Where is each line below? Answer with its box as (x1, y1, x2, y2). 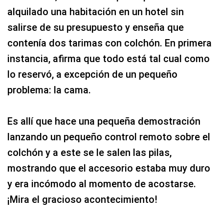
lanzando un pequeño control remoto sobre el (7, 131, 210, 143)
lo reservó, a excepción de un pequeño (7, 68, 177, 80)
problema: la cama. (7, 84, 91, 96)
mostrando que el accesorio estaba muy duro (7, 162, 210, 174)
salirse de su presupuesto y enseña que (7, 22, 184, 33)
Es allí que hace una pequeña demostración (7, 115, 200, 127)
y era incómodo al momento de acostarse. (7, 178, 196, 190)
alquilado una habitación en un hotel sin (7, 6, 184, 18)
